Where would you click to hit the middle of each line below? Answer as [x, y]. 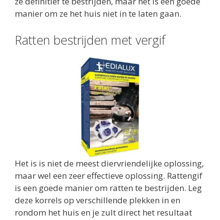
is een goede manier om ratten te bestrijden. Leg [108, 188]
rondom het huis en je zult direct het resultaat [103, 212]
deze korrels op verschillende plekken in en [97, 200]
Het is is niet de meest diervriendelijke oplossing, [109, 163]
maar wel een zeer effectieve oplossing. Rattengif [109, 175]
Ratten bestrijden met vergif [90, 40]
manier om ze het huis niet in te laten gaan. [98, 14]
